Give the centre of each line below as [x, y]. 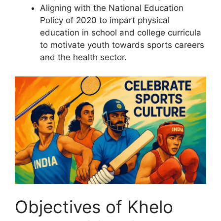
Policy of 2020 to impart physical [105, 20]
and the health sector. [83, 57]
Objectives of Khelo [94, 207]
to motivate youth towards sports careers [122, 45]
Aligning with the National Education [112, 8]
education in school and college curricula [121, 33]
